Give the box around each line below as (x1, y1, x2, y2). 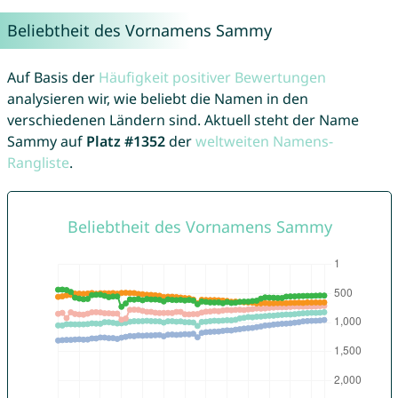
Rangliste (6, 153, 69, 173)
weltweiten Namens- (195, 131, 333, 152)
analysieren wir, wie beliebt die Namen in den (6, 89, 308, 109)
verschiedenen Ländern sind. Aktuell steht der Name (6, 110, 359, 131)
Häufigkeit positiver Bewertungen (98, 68, 326, 88)
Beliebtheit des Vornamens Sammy (6, 20, 272, 42)
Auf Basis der (6, 68, 99, 88)
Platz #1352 (85, 131, 165, 152)
